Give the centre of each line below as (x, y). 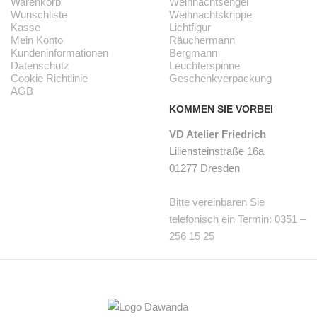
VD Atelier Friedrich (218, 134)
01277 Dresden (204, 168)
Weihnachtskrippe (211, 15)
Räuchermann (202, 40)
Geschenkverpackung (220, 79)
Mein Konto (37, 40)
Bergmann (193, 53)
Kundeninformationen (59, 53)
